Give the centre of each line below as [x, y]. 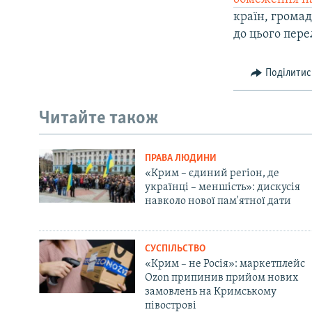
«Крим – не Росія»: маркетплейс [225, 264]
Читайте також [99, 119]
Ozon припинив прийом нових [221, 278]
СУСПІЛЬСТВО [175, 249]
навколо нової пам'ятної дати [218, 201]
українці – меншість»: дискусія [222, 187]
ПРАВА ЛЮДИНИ [180, 158]
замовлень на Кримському [210, 291]
